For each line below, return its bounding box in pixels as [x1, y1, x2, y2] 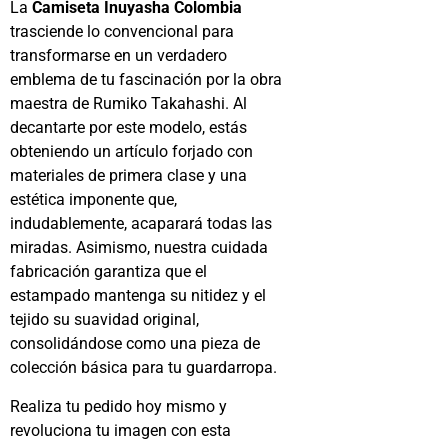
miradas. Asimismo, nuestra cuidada [10, 238, 268, 258]
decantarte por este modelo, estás [10, 118, 247, 138]
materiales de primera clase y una [10, 166, 247, 186]
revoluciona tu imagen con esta [10, 420, 231, 440]
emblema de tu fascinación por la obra [10, 70, 282, 90]
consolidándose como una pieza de [10, 334, 260, 354]
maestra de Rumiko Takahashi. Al [10, 94, 247, 114]
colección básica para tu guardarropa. [10, 358, 277, 378]
